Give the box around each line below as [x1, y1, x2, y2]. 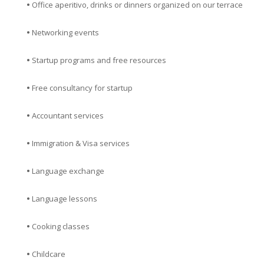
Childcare [32, 249, 65, 260]
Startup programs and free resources [32, 55, 166, 66]
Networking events [32, 27, 99, 38]
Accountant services [32, 110, 104, 121]
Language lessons [32, 193, 97, 204]
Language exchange [32, 166, 104, 177]
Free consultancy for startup [32, 82, 133, 94]
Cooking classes [32, 221, 90, 232]
